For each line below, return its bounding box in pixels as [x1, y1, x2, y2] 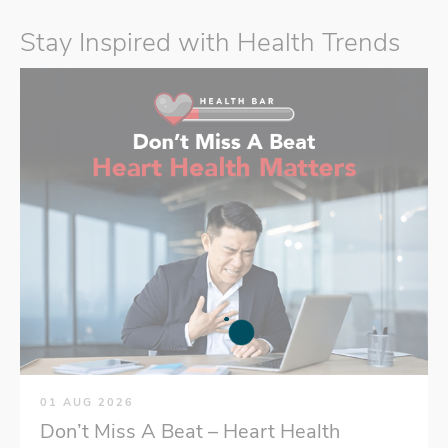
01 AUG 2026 [40, 394, 134, 410]
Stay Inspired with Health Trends [20, 25, 400, 60]
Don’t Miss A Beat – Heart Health [40, 417, 340, 445]
